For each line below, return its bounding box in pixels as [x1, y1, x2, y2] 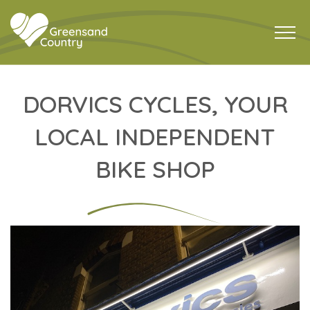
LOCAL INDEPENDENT [35, 122, 275, 152]
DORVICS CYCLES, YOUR [22, 89, 288, 120]
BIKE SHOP [95, 154, 215, 185]
